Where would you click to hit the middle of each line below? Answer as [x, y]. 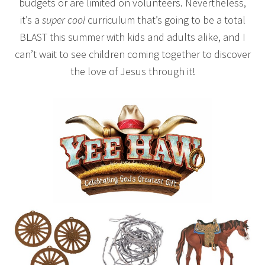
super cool [63, 20]
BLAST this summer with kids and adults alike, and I [132, 37]
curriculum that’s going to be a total [165, 20]
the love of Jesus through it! [132, 71]
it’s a [31, 20]
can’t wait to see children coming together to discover [132, 54]
